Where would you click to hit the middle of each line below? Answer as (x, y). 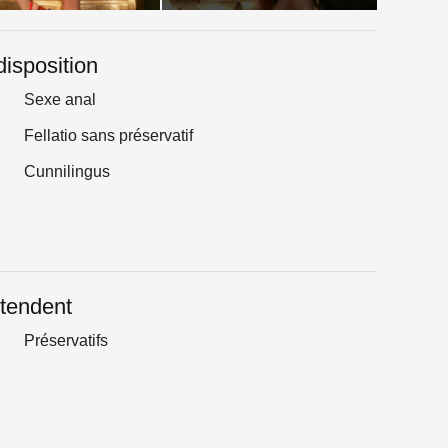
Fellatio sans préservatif (108, 136)
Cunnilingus (66, 172)
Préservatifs (65, 341)
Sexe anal (59, 100)
